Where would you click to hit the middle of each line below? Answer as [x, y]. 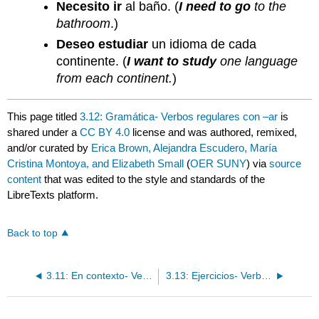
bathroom [84, 24]
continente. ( [92, 61]
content [25, 179]
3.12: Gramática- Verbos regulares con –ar [179, 117]
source [286, 164]
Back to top [33, 234]
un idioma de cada [203, 44]
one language [257, 61]
